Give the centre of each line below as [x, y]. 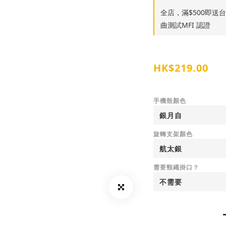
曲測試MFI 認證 [185, 25]
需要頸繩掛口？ [176, 167]
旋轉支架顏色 [173, 134]
